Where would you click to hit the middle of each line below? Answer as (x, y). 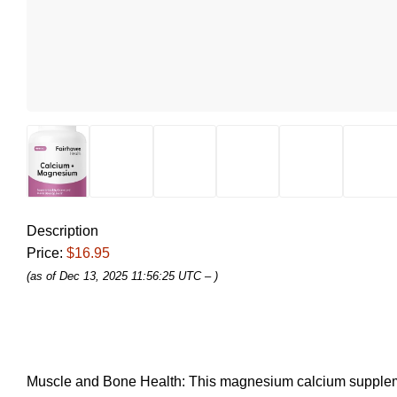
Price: (47, 253)
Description (62, 231)
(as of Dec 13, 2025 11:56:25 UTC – (121, 276)
